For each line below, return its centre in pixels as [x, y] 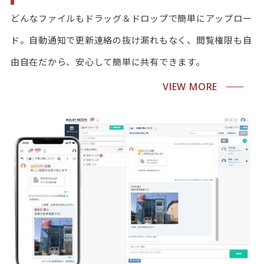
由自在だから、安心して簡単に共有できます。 [108, 62]
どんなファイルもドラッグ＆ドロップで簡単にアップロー [131, 18]
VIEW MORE [190, 86]
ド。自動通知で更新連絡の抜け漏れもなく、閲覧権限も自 [131, 40]
